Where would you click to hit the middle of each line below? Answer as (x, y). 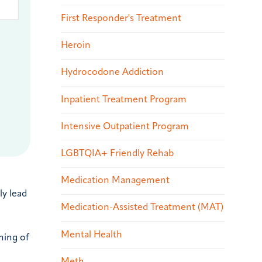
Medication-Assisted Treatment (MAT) (142, 208)
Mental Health (92, 235)
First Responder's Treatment (121, 19)
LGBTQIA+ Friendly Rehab (117, 154)
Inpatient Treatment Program (124, 100)
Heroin (76, 46)
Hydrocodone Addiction (112, 73)
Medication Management (115, 181)
